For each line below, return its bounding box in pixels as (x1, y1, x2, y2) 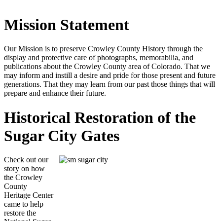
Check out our (4, 155, 48, 164)
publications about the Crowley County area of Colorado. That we (4, 62, 210, 71)
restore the (4, 209, 36, 218)
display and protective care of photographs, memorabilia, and (4, 53, 193, 62)
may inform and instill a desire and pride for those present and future (4, 71, 216, 80)
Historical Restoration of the (4, 108, 196, 126)
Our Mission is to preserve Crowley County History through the (4, 44, 203, 53)
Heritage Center (4, 191, 53, 200)
